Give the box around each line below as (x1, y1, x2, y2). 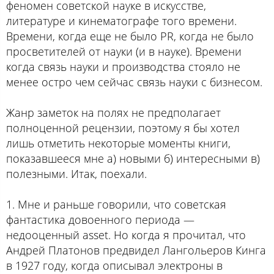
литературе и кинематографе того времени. (6, 13, 237, 28)
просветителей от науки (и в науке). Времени (6, 43, 242, 59)
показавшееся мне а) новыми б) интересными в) (6, 150, 260, 166)
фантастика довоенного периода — (6, 212, 194, 227)
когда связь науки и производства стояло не (6, 59, 240, 74)
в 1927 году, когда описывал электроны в (6, 257, 223, 273)
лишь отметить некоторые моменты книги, (6, 135, 231, 150)
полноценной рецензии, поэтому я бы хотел (6, 120, 240, 135)
